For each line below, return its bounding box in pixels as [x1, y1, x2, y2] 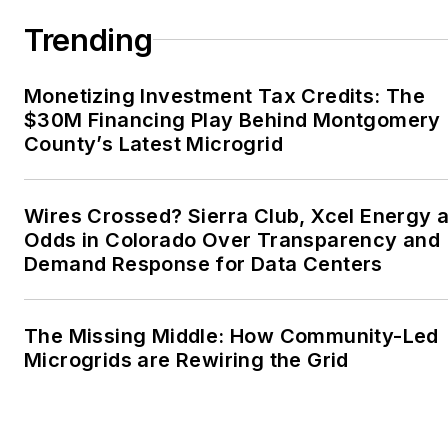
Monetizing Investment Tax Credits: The [24, 83, 426, 108]
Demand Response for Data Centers [24, 251, 383, 276]
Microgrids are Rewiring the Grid [24, 347, 349, 372]
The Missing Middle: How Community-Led [24, 323, 439, 348]
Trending [24, 21, 153, 58]
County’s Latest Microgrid [24, 131, 283, 156]
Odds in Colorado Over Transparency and [24, 227, 441, 252]
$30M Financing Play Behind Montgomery [24, 107, 441, 132]
